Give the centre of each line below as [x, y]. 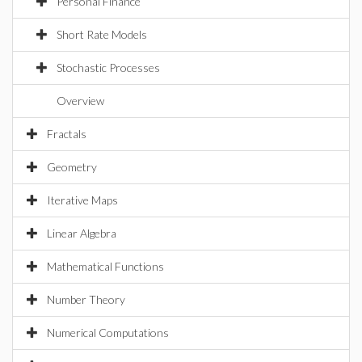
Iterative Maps [82, 200]
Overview [80, 101]
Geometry [72, 167]
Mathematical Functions [105, 266]
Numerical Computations [108, 333]
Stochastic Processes [108, 67]
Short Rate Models [102, 34]
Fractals [67, 134]
